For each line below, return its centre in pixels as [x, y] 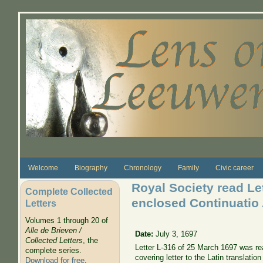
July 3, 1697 [177, 234]
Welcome [43, 168]
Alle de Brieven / [53, 231]
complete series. [53, 251]
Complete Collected [69, 191]
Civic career [234, 168]
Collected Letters [54, 241]
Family [188, 168]
